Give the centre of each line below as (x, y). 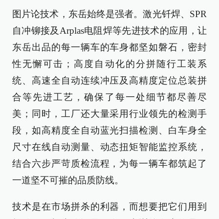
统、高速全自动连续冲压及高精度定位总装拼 (109, 80)
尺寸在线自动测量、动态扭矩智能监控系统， (109, 147)
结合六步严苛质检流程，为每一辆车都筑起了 (109, 164)
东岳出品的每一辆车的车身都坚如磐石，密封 (109, 47)
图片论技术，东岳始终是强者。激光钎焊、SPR (109, 14)
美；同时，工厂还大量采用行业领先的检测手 (109, 114)
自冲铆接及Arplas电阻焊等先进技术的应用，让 (109, 31)
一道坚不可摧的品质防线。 (68, 180)
